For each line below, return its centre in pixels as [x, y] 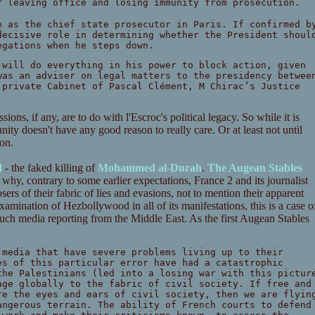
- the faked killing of [50, 168]
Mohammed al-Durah [149, 168]
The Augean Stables [255, 168]
